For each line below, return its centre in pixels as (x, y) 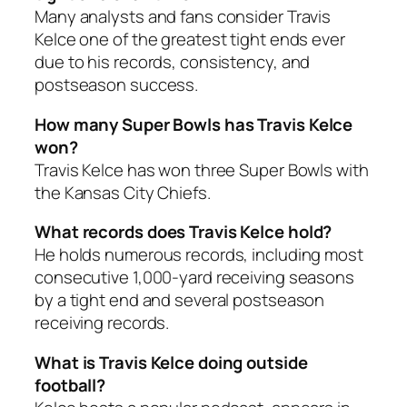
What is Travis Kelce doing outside (171, 362)
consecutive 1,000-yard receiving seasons (194, 278)
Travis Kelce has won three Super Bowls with (202, 169)
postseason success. (117, 85)
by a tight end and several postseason (180, 300)
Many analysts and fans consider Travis (183, 17)
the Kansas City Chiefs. (123, 192)
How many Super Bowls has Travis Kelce (194, 124)
